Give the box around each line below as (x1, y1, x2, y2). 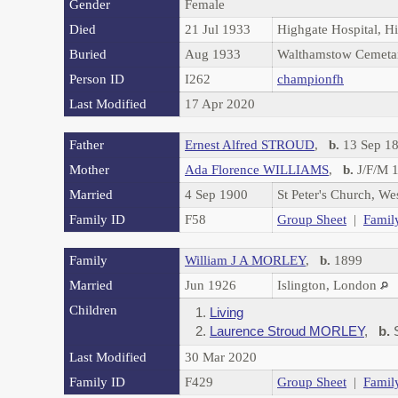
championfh (277, 71, 344, 86)
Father (69, 137, 104, 152)
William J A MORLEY (185, 252, 306, 267)
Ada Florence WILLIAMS (185, 162, 329, 177)
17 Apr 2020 (185, 96, 259, 111)
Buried (69, 46, 107, 61)
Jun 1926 (185, 277, 240, 292)
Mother (69, 162, 109, 177)
